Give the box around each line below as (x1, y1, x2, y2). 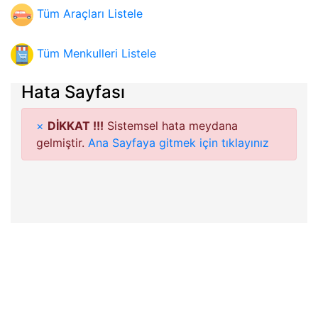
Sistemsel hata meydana (104, 119, 238, 133)
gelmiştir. (36, 136, 88, 150)
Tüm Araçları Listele (37, 6, 143, 21)
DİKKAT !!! (48, 119, 104, 133)
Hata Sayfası (21, 82, 125, 102)
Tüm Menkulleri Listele (37, 46, 156, 61)
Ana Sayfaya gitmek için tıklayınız (88, 136, 269, 150)
